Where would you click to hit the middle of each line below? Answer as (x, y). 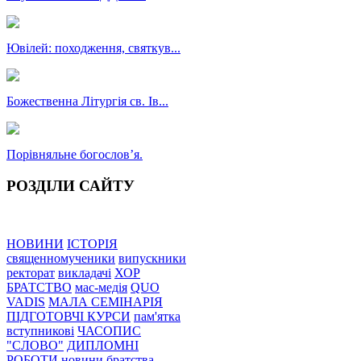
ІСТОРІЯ (92, 244)
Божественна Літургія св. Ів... (87, 101)
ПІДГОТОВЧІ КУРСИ (68, 317)
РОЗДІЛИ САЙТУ (71, 185)
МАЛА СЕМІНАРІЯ (106, 302)
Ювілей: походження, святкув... (93, 48)
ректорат (31, 273)
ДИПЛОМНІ (103, 346)
